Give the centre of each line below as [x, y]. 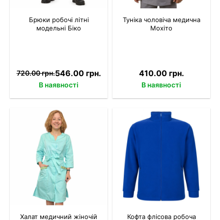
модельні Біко [59, 28]
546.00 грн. [78, 73]
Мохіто [161, 28]
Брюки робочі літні [59, 19]
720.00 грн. [36, 73]
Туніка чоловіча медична [161, 19]
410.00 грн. [161, 73]
